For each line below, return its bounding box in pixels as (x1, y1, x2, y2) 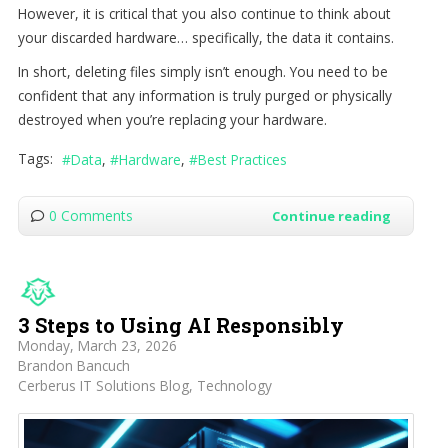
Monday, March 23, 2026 (17, 336, 177, 356)
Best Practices (197, 150, 287, 170)
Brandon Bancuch (17, 356, 130, 376)
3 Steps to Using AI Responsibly (17, 312, 344, 339)
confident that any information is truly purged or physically (17, 85, 392, 105)
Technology (196, 376, 272, 396)
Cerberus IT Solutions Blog (17, 376, 189, 396)
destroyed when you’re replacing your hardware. (17, 109, 327, 129)
